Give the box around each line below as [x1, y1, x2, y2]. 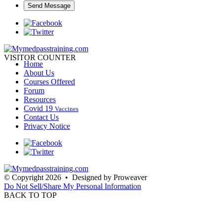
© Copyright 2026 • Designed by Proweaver [4, 173, 147, 182]
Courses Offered [24, 77, 75, 86]
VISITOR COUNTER [4, 53, 76, 62]
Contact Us [24, 112, 59, 121]
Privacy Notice [24, 121, 70, 130]
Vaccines [55, 105, 78, 112]
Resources [24, 95, 56, 104]
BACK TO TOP [4, 190, 57, 199]
